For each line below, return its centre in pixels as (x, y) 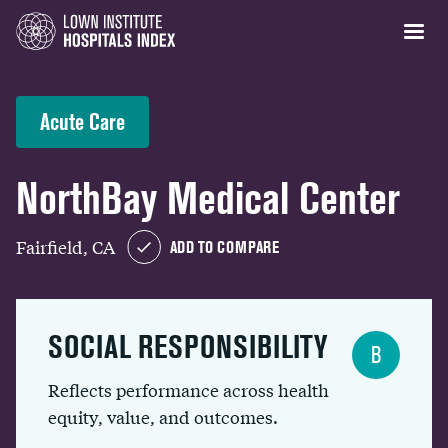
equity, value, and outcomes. (163, 416)
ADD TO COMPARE (224, 247)
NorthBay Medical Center (208, 198)
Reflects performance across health (188, 389)
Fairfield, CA (65, 246)
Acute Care (82, 121)
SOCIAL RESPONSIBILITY (187, 346)
